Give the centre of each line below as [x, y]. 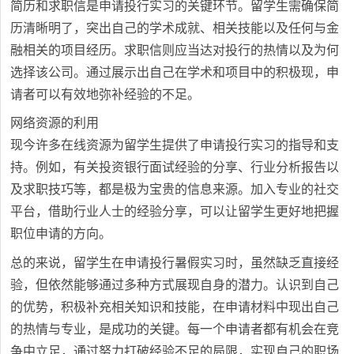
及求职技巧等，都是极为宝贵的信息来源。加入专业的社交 [175, 190]
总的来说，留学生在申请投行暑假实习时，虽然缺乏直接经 [175, 263]
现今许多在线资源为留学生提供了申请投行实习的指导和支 [175, 145]
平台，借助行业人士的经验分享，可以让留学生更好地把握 [175, 212]
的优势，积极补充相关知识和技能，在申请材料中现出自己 [175, 307]
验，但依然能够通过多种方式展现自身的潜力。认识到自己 [175, 285]
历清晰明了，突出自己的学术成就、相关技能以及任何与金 [175, 28]
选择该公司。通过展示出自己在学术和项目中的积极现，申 [175, 72]
